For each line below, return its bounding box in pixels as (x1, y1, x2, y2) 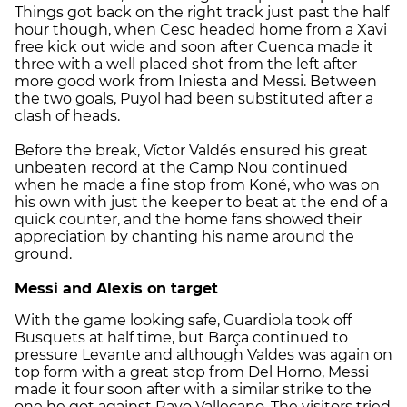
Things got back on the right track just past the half (15, 3, 389, 21)
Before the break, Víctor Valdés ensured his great (15, 141, 368, 159)
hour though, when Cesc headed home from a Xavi (15, 20, 387, 38)
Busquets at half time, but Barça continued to (15, 328, 348, 346)
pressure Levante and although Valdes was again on (15, 345, 392, 363)
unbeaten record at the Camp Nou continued (15, 158, 348, 176)
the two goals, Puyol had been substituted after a (15, 89, 373, 107)
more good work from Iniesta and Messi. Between (15, 72, 377, 90)
